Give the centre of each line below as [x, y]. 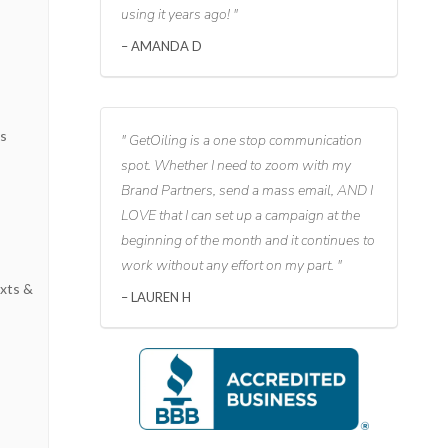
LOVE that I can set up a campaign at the [240, 216]
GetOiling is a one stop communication [243, 141]
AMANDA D [164, 46]
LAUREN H [159, 297]
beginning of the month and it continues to [247, 241]
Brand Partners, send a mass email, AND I [246, 191]
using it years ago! [176, 15]
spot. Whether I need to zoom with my [235, 166]
